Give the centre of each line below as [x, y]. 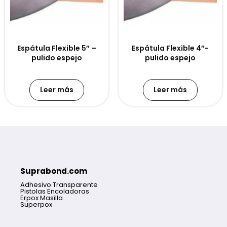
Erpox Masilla [42, 198]
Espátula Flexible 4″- [170, 48]
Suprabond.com [54, 171]
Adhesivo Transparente [59, 185]
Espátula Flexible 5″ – [57, 48]
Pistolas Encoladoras [55, 192]
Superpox [36, 205]
